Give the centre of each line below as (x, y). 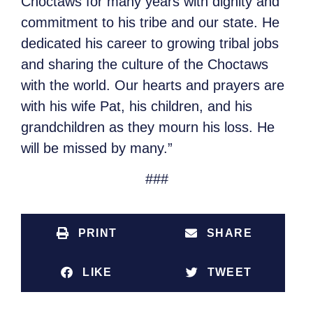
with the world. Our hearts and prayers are (153, 85)
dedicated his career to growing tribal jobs (150, 43)
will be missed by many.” (97, 148)
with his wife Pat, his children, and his (137, 106)
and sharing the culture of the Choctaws (145, 64)
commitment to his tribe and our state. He (150, 22)
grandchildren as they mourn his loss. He (148, 127)
